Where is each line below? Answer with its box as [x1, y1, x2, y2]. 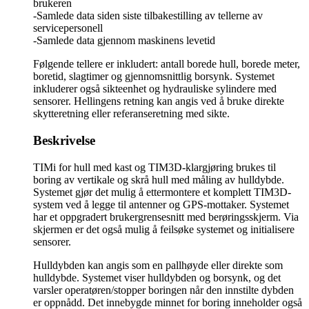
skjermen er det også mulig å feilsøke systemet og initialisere [33, 223, 295, 235]
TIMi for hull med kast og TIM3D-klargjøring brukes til [33, 161, 276, 173]
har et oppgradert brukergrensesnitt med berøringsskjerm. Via [33, 210, 299, 223]
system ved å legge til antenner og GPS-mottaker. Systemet [33, 198, 289, 210]
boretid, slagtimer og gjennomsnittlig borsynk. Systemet [33, 70, 275, 83]
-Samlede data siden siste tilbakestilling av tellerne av [33, 10, 263, 22]
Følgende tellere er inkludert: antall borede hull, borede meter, [33, 58, 300, 70]
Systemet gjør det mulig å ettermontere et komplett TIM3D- [33, 186, 291, 198]
